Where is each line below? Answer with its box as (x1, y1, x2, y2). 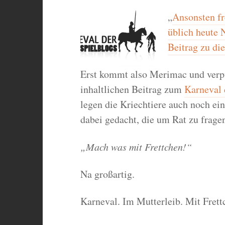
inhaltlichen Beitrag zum (80, 82, 184, 96)
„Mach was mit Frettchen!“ (80, 140, 192, 154)
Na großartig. (80, 167, 135, 181)
